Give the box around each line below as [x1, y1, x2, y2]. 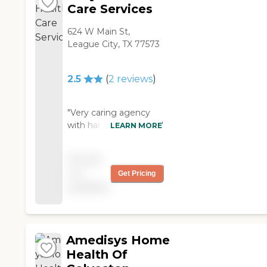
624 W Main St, [67, 26, 130, 37]
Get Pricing [117, 169, 156, 178]
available [67, 182, 109, 193]
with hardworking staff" [67, 120, 163, 131]
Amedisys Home [66, 233, 170, 247]
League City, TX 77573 [67, 39, 160, 49]
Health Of [66, 247, 128, 262]
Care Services [67, 2, 153, 16]
